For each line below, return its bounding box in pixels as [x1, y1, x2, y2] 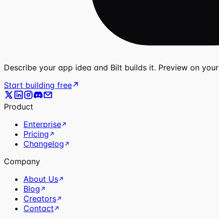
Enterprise [23, 119, 61, 130]
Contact [23, 203, 54, 214]
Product [4, 102, 33, 112]
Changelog [23, 139, 64, 149]
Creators [23, 194, 56, 204]
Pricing [23, 129, 49, 139]
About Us [23, 174, 58, 184]
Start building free [4, 80, 72, 90]
